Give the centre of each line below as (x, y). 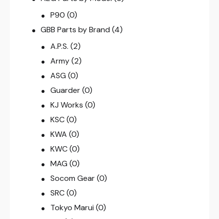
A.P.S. (59, 46)
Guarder (65, 90)
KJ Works (66, 105)
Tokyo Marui (72, 208)
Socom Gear (72, 178)
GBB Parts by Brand (76, 30)
